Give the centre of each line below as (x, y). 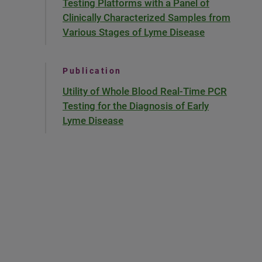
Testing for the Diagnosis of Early (136, 106)
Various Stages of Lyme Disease (134, 32)
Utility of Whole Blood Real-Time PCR (145, 91)
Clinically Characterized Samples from (146, 18)
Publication (92, 71)
